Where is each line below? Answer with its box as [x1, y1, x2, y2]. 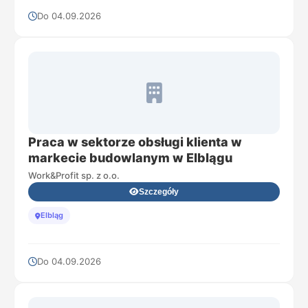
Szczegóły [139, 187, 179, 197]
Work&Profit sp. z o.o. [28, 170, 120, 181]
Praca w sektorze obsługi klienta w [28, 135, 242, 149]
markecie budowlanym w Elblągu [28, 151, 232, 165]
